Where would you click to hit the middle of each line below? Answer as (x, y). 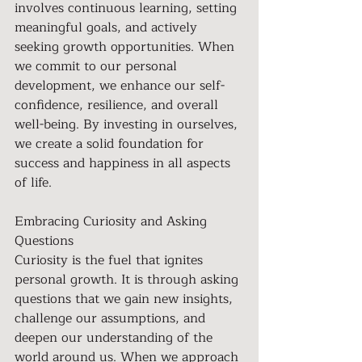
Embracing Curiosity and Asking (113, 221)
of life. (33, 183)
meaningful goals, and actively (108, 27)
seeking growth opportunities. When (126, 47)
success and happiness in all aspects (124, 163)
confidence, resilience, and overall (118, 105)
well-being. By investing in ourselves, (128, 124)
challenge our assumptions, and (112, 318)
